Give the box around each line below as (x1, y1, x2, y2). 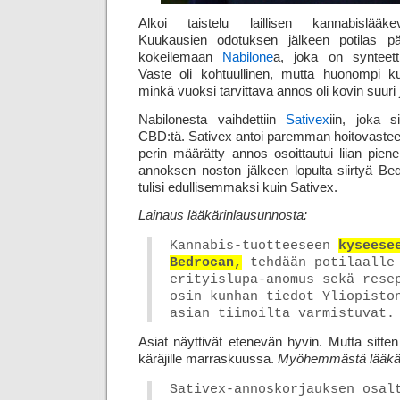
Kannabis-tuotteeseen (170, 238, 338, 254)
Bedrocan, (170, 255, 242, 271)
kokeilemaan (138, 49, 223, 64)
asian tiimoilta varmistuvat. (170, 306, 395, 321)
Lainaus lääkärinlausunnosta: (138, 208, 307, 223)
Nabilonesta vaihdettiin (138, 112, 287, 127)
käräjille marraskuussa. (138, 351, 278, 366)
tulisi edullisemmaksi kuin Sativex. (138, 179, 337, 195)
